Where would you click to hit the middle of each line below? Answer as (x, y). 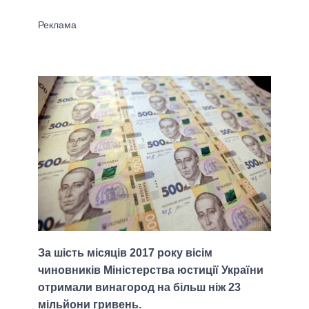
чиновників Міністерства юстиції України (151, 270)
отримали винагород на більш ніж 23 (139, 288)
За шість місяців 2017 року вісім (125, 253)
